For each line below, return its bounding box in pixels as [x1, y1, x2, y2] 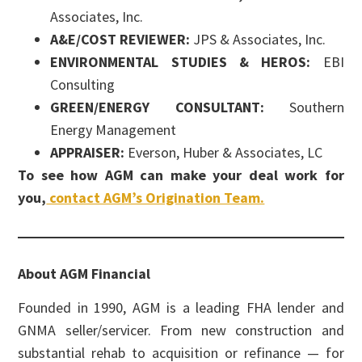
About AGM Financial [18, 263, 151, 283]
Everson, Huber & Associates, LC [124, 142, 323, 162]
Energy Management [50, 120, 177, 139]
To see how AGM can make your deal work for [18, 165, 344, 184]
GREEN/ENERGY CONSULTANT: [50, 97, 264, 116]
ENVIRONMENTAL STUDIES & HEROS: [50, 52, 311, 71]
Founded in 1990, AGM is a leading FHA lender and [18, 298, 344, 318]
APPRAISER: [50, 142, 125, 162]
